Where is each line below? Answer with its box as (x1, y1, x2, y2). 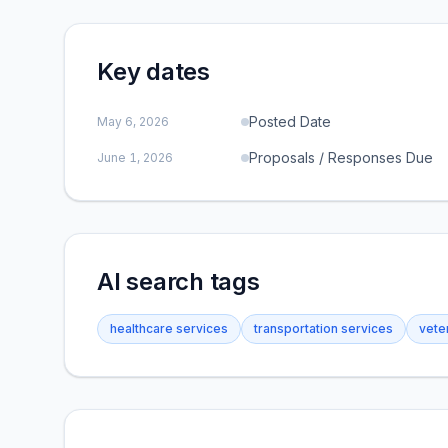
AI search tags (97, 267, 260, 296)
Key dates (97, 57, 210, 86)
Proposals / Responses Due (249, 149, 433, 166)
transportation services (254, 321, 393, 336)
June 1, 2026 (97, 150, 173, 165)
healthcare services (110, 321, 228, 336)
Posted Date (249, 113, 331, 130)
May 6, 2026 (97, 114, 169, 129)
